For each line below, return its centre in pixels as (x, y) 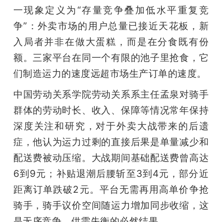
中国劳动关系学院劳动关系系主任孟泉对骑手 (111, 94)
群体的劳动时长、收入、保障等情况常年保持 (111, 110)
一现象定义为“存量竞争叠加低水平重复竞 (111, 10)
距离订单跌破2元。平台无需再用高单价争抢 (111, 190)
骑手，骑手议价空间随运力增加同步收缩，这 (111, 205)
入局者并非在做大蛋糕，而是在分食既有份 (111, 42)
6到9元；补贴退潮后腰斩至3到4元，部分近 (111, 174)
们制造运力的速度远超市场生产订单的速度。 (110, 74)
